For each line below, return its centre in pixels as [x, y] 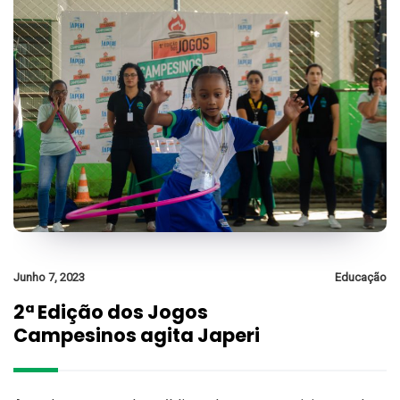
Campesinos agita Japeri [137, 336]
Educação [361, 278]
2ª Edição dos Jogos [111, 312]
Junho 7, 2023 [49, 278]
